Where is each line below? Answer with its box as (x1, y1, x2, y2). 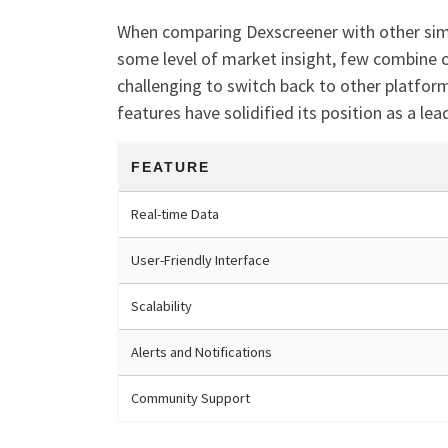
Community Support (131, 388, 250, 407)
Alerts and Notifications (131, 342, 272, 361)
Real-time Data (131, 204, 219, 223)
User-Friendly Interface (131, 250, 270, 269)
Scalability (131, 296, 192, 315)
